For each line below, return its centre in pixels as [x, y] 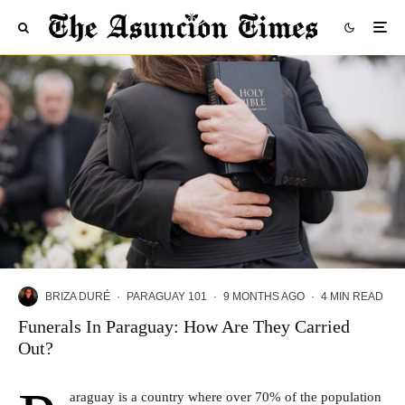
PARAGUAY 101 [167, 296]
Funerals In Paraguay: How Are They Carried [184, 327]
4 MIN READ [352, 296]
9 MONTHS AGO [264, 296]
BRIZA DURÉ [78, 296]
